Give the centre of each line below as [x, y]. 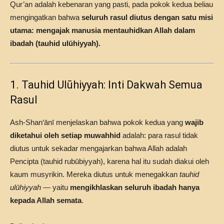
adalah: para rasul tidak [159, 135]
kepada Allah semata [46, 200]
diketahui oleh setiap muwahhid [65, 135]
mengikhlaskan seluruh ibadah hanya [135, 187]
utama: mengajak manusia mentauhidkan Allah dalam [102, 30]
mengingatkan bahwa [46, 17]
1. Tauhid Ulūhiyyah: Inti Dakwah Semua [106, 85]
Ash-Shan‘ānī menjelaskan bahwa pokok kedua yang [97, 122]
